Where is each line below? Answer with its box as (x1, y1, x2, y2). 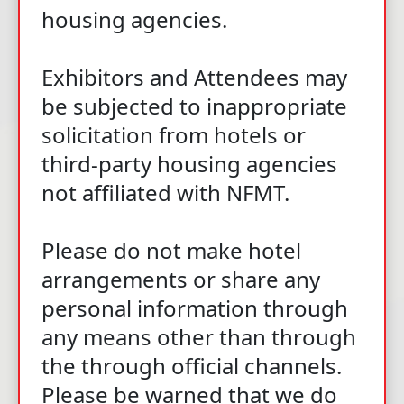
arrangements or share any (41, 263, 320, 294)
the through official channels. (41, 350, 342, 381)
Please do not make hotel (41, 234, 301, 265)
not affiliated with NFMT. (41, 177, 289, 207)
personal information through (41, 292, 348, 323)
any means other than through (41, 321, 356, 352)
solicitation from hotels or (41, 119, 306, 150)
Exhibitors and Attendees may (41, 61, 347, 92)
